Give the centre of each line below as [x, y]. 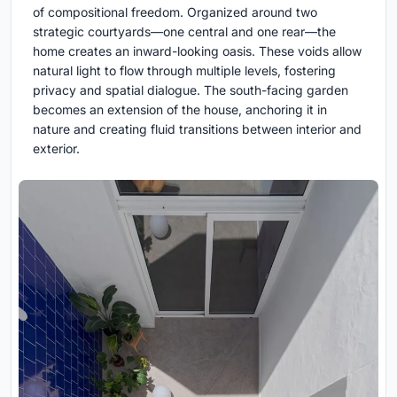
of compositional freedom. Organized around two [175, 12]
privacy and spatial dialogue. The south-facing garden [191, 90]
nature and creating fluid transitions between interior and [197, 128]
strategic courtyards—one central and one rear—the [184, 31]
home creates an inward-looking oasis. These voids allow [197, 51]
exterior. [56, 148]
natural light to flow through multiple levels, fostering [184, 70]
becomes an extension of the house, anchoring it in [180, 109]
